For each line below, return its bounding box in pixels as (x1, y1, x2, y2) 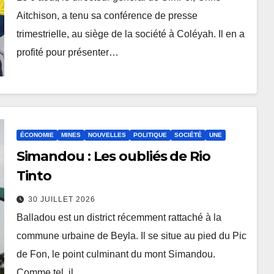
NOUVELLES (87, 131, 126, 139)
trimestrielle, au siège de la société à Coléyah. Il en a (16, 28, 245, 39)
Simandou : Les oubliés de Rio (16, 148, 210, 165)
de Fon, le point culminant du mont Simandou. (16, 249, 215, 260)
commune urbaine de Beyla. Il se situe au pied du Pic (16, 231, 246, 242)
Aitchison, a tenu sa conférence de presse (16, 10, 198, 21)
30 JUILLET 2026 (28, 195, 95, 204)
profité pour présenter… (16, 46, 119, 57)
